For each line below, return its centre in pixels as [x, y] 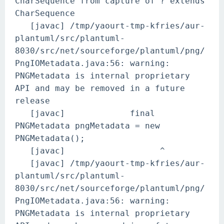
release [32, 101]
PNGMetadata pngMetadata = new [87, 126]
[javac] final [85, 113]
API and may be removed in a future [100, 88]
